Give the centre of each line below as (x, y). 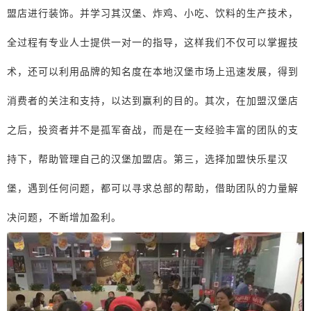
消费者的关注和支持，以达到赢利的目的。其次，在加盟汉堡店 (153, 100)
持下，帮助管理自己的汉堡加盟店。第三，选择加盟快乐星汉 (148, 159)
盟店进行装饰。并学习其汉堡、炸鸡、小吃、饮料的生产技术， (153, 13)
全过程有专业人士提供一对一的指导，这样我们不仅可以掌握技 (153, 42)
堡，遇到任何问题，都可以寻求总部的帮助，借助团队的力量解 (153, 188)
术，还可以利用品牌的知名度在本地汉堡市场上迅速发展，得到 (153, 71)
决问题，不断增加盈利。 (64, 217)
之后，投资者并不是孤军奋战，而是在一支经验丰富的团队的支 (153, 129)
